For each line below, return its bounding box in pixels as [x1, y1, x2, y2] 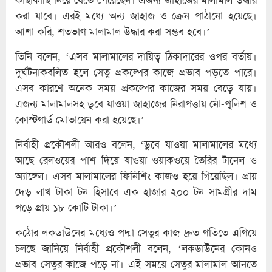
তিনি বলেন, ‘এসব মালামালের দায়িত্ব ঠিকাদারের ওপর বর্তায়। [15, 49, 257, 63]
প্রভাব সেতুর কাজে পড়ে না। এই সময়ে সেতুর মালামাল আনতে [15, 257, 257, 271]
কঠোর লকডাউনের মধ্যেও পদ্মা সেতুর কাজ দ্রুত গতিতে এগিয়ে [15, 225, 257, 239]
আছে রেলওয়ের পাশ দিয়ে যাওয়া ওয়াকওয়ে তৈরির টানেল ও [15, 153, 257, 167]
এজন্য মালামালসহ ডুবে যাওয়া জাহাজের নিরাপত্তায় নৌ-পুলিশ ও [15, 97, 257, 110]
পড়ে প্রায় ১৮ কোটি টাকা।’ [15, 200, 117, 214]
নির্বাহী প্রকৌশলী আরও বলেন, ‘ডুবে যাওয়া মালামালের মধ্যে [15, 137, 257, 151]
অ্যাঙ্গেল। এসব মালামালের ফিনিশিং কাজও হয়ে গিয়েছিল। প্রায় [15, 169, 257, 183]
